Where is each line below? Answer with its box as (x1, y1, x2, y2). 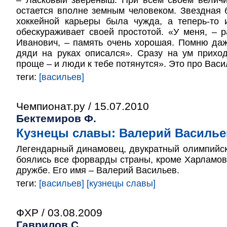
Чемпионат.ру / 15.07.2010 (16, 100, 149, 112)
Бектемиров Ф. (16, 112, 96, 124)
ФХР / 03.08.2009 (16, 207, 102, 218)
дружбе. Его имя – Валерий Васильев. (16, 165, 179, 175)
